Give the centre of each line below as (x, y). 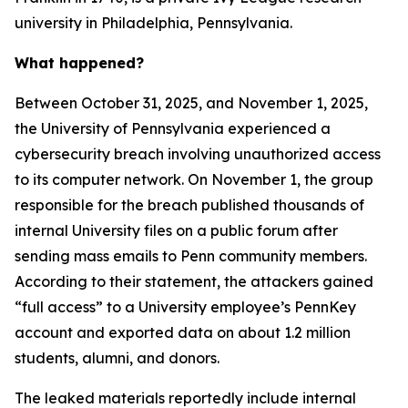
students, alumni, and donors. (117, 358)
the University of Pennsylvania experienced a (173, 128)
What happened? (79, 63)
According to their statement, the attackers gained (194, 281)
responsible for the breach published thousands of (189, 205)
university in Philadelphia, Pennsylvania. (153, 23)
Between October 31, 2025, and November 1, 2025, (191, 103)
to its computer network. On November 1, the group (194, 179)
